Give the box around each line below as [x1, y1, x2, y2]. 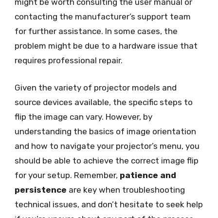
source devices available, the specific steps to [15, 97, 193, 107]
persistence [15, 184, 67, 195]
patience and [120, 170, 176, 180]
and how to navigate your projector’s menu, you [15, 141, 200, 151]
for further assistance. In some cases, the [15, 26, 178, 36]
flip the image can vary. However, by [15, 111, 152, 122]
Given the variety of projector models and [15, 82, 177, 92]
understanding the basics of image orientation [15, 126, 196, 136]
